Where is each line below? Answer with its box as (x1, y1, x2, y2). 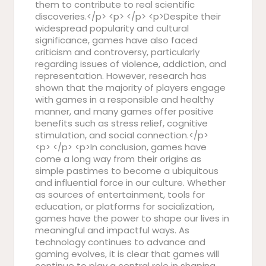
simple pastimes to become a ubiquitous (35, 164, 218, 177)
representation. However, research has (35, 69, 207, 82)
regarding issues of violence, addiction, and (35, 58, 226, 70)
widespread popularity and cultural (35, 22, 189, 34)
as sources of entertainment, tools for (35, 188, 205, 201)
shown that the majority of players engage (35, 81, 226, 94)
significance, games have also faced (35, 34, 198, 46)
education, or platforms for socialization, (35, 200, 214, 213)
